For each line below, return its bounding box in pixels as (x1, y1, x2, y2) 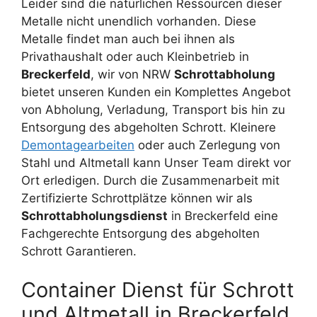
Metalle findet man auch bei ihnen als (21, 31, 235, 46)
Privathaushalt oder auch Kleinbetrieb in (21, 49, 249, 64)
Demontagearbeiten (21, 137, 134, 152)
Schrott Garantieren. (21, 243, 137, 258)
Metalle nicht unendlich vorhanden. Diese (21, 13, 256, 28)
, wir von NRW (91, 67, 174, 81)
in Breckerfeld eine (168, 208, 278, 223)
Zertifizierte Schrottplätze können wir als (21, 190, 253, 205)
